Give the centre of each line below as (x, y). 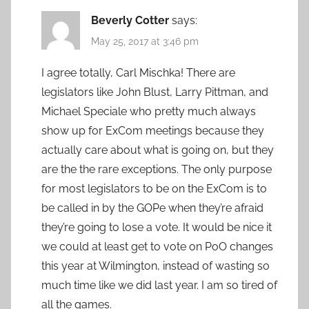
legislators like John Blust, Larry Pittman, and (155, 92)
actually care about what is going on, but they (158, 150)
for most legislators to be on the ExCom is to (154, 188)
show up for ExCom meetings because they (153, 130)
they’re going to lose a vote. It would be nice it (157, 227)
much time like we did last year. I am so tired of (159, 285)
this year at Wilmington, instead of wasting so (156, 266)
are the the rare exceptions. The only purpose (157, 169)
